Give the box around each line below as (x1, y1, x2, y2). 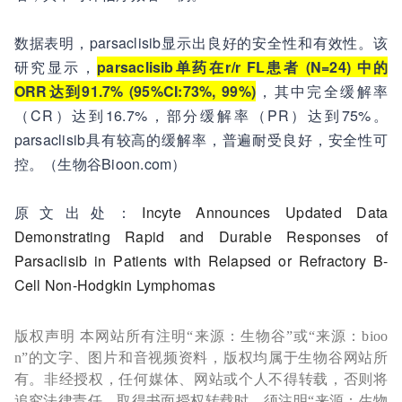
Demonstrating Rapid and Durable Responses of (13, 225, 389, 247)
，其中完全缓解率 (256, 80, 389, 101)
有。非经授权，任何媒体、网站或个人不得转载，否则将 (13, 371, 389, 387)
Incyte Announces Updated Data (142, 201, 389, 223)
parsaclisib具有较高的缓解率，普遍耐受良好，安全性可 (13, 128, 389, 150)
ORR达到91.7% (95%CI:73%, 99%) (13, 80, 257, 101)
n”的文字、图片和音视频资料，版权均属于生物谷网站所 (13, 349, 389, 365)
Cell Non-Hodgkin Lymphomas (13, 274, 215, 295)
